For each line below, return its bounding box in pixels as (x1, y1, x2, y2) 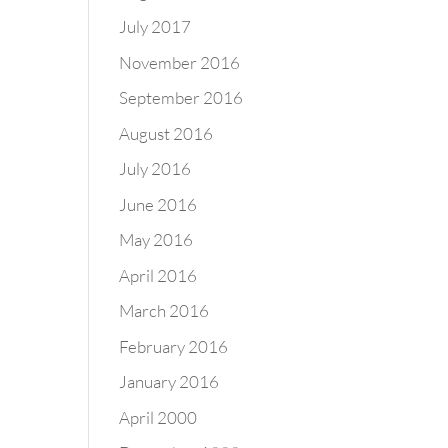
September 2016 (119, 87, 244, 108)
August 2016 (119, 122, 214, 144)
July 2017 (119, 16, 192, 37)
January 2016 (119, 371, 220, 392)
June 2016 (119, 193, 198, 215)
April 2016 (119, 264, 198, 286)
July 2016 (119, 158, 192, 179)
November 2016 (119, 51, 241, 73)
